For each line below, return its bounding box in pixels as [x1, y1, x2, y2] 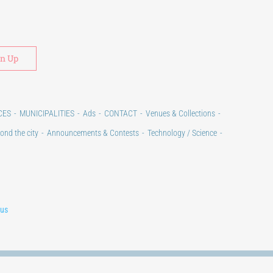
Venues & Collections [145, 108, 215, 118]
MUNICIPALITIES [19, 108, 74, 118]
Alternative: [36, 38, 95, 52]
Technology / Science [147, 128, 217, 138]
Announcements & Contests [47, 128, 139, 138]
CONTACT [104, 108, 137, 118]
